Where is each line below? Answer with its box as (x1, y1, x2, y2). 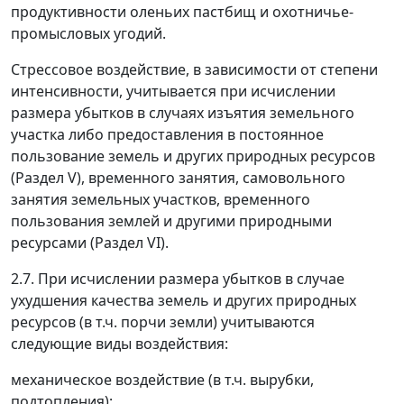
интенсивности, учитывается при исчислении (11, 81, 335, 102)
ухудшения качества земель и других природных (11, 290, 356, 311)
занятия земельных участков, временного (11, 189, 310, 210)
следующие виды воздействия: (11, 334, 228, 354)
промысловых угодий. (11, 23, 166, 44)
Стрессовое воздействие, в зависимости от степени (11, 60, 378, 80)
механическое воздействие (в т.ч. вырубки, (11, 370, 314, 390)
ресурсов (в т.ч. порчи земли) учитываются (11, 312, 315, 333)
